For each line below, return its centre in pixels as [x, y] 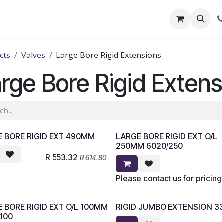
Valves [33, 55]
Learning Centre [126, 19]
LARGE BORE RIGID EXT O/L [167, 136]
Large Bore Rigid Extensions [109, 55]
